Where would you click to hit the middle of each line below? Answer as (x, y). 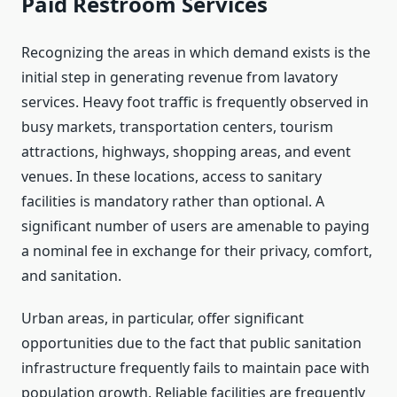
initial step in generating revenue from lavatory (179, 78)
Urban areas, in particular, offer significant (163, 319)
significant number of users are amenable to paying (195, 226)
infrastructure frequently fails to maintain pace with (195, 368)
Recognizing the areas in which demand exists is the (196, 53)
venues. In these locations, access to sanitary (171, 177)
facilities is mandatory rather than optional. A (173, 202)
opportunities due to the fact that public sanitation (191, 343)
